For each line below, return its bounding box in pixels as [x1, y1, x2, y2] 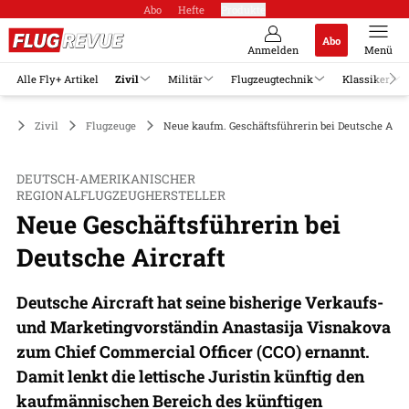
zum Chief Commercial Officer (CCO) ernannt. [16, 340, 370, 362]
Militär [167, 71, 203, 86]
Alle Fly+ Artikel [16, 71, 99, 86]
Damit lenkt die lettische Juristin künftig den [16, 364, 364, 387]
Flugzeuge [86, 118, 136, 132]
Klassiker [341, 71, 390, 86]
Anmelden [247, 43, 299, 57]
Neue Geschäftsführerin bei [16, 207, 341, 240]
